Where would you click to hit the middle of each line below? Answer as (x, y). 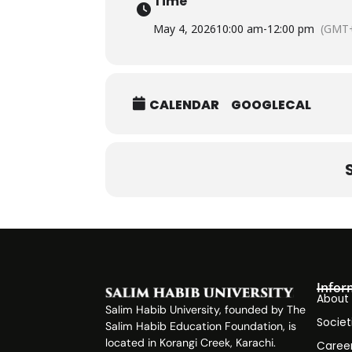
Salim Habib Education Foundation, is (201, 326)
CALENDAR (185, 105)
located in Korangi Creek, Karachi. (191, 342)
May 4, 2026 (185, 28)
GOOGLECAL (271, 105)
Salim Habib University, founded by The (206, 309)
